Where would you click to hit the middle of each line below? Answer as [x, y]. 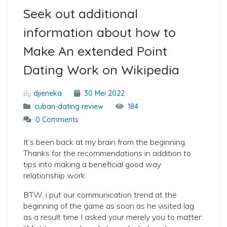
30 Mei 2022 [103, 93]
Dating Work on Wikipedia [101, 70]
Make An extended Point [95, 51]
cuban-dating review [69, 106]
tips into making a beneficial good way [92, 164]
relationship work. [55, 175]
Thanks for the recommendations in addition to [107, 153]
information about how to [100, 32]
